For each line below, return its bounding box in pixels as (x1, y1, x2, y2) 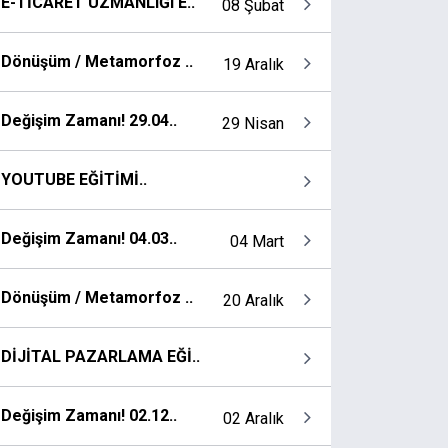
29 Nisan (222, 114, 284, 134)
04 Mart (230, 232, 284, 252)
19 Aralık (223, 55, 284, 75)
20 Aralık (223, 291, 284, 311)
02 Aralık (223, 409, 284, 429)
